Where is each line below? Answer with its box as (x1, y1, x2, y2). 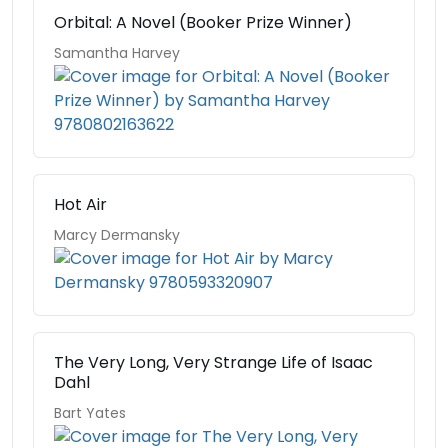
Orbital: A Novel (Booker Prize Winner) (54, 11, 352, 34)
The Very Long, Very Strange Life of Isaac (54, 351, 373, 374)
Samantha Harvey (54, 43, 180, 63)
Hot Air (54, 193, 107, 216)
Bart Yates (54, 403, 126, 423)
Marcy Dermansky (54, 225, 180, 245)
